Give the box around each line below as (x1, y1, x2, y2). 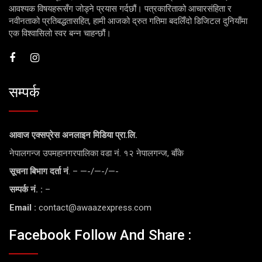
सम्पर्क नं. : (9, 184, 43, 195)
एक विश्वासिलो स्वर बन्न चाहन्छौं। (9, 28, 111, 39)
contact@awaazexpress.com (36, 202, 151, 213)
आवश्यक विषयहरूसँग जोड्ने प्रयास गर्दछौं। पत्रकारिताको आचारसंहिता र (9, 4, 232, 15)
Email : (9, 202, 36, 213)
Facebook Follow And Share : (9, 227, 191, 244)
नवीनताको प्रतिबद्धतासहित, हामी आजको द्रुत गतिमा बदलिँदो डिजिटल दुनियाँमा (9, 16, 247, 27)
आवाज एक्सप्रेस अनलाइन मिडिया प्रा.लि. (9, 129, 137, 140)
